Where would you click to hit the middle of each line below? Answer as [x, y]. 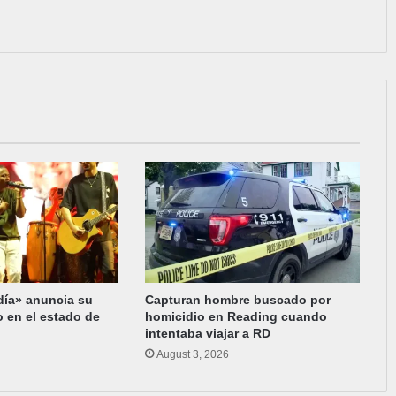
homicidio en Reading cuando [236, 316]
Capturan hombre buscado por [238, 299]
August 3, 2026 [193, 354]
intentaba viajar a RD [208, 333]
